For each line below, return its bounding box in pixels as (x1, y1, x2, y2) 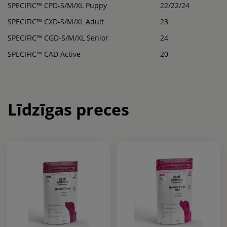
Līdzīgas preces (8, 98, 129, 120)
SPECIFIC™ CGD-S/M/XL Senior (8, 32, 108, 43)
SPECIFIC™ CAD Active (8, 49, 81, 59)
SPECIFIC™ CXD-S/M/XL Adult (8, 16, 104, 26)
